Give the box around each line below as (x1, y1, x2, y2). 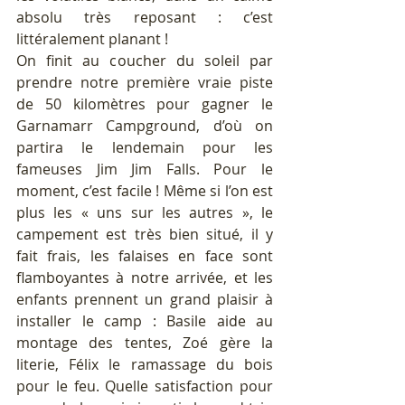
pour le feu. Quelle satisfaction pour (16, 376, 273, 397)
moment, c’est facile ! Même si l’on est (16, 181, 273, 202)
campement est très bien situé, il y (16, 224, 273, 245)
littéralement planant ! (16, 29, 168, 50)
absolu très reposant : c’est (16, 7, 273, 28)
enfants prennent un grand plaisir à (16, 289, 273, 310)
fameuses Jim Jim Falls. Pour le (16, 159, 273, 180)
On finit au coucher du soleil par (16, 51, 273, 71)
